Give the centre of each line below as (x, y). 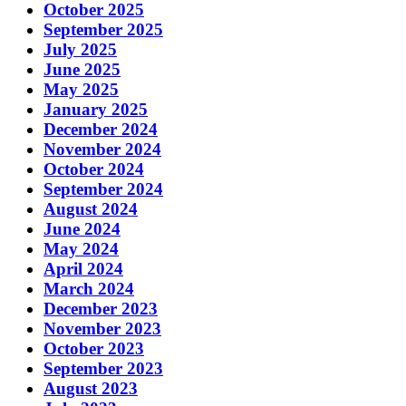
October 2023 (94, 348)
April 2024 (83, 268)
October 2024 (94, 169)
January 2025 (96, 109)
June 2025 (82, 69)
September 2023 (103, 368)
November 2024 (102, 149)
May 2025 (81, 89)
